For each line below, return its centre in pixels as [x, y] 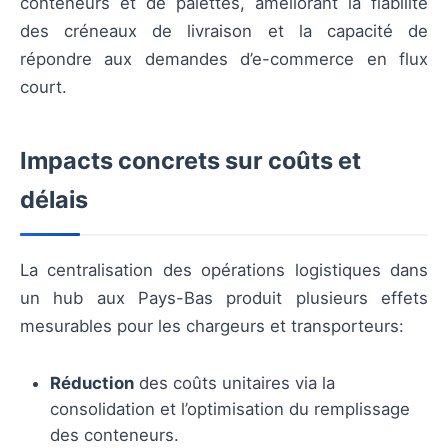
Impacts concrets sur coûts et [190, 160]
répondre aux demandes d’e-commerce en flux [224, 59]
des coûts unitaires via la [234, 383]
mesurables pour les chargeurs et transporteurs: [212, 326]
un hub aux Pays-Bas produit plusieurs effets [224, 298]
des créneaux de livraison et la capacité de [224, 31]
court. [43, 87]
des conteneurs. [114, 435]
